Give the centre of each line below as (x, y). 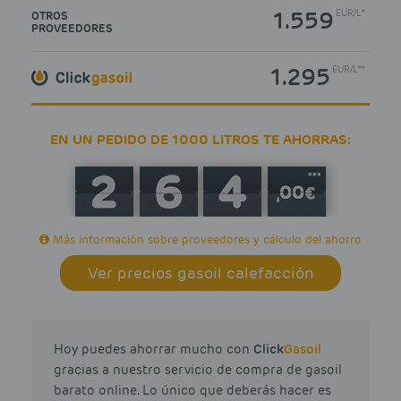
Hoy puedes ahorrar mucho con (154, 349)
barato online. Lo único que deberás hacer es (192, 390)
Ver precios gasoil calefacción (200, 273)
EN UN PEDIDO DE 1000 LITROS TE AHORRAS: (200, 140)
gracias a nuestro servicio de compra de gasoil (198, 369)
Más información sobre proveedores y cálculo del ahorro (205, 239)
